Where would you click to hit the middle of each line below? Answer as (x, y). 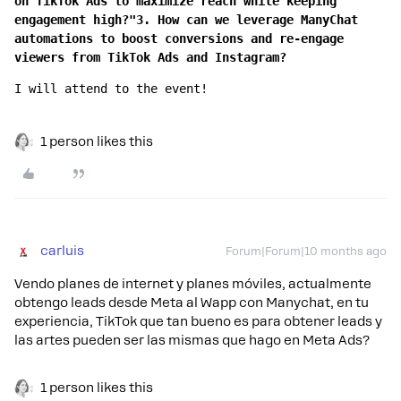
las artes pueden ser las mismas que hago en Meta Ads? (192, 341)
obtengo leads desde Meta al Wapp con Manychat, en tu (192, 303)
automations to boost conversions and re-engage (179, 39)
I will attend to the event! (115, 89)
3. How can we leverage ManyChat (247, 20)
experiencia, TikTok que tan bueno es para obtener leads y (198, 322)
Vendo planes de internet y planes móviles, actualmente (193, 284)
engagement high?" (75, 20)
